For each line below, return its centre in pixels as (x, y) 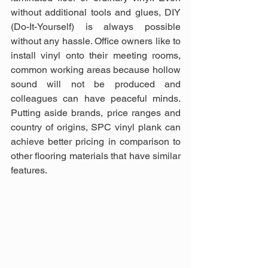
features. (29, 170)
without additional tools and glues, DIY (96, 12)
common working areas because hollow (96, 69)
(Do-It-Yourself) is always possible (96, 26)
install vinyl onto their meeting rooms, (96, 55)
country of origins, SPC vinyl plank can (96, 127)
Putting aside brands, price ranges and (96, 112)
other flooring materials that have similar (96, 156)
